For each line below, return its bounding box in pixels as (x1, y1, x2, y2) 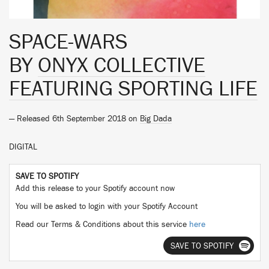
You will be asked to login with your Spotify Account (16, 202, 198, 211)
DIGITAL (9, 143, 37, 151)
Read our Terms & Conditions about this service (16, 220, 189, 229)
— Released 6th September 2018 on (9, 115, 140, 123)
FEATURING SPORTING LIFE (9, 78, 258, 100)
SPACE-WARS (9, 31, 127, 53)
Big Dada (140, 115, 172, 123)
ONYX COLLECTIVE (38, 55, 205, 76)
